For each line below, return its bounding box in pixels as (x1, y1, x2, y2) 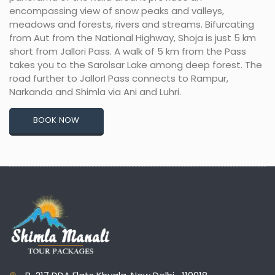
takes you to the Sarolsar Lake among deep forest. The (9, 58, 262, 71)
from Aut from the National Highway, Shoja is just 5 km (9, 31, 256, 44)
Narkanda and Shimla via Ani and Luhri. (9, 85, 181, 98)
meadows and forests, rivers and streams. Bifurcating (9, 17, 254, 31)
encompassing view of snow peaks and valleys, (9, 4, 224, 17)
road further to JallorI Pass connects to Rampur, (9, 71, 228, 85)
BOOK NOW (33, 114, 80, 126)
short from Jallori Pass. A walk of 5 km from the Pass (9, 44, 246, 58)
